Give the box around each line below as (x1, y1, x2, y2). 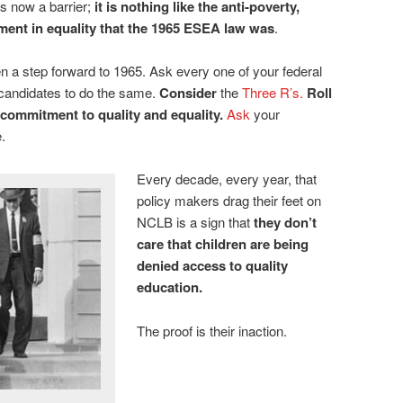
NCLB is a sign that (137, 212, 255, 232)
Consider (159, 82, 217, 103)
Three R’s (242, 82, 300, 102)
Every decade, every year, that (137, 169, 318, 189)
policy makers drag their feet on (137, 191, 322, 210)
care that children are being (137, 234, 309, 255)
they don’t (254, 212, 318, 233)
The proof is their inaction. (137, 320, 288, 340)
